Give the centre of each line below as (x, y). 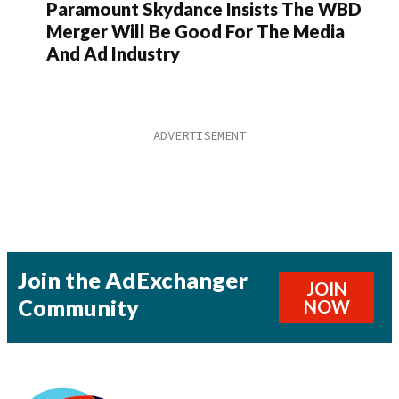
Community (78, 308)
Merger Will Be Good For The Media (195, 32)
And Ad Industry (113, 54)
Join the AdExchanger (133, 280)
